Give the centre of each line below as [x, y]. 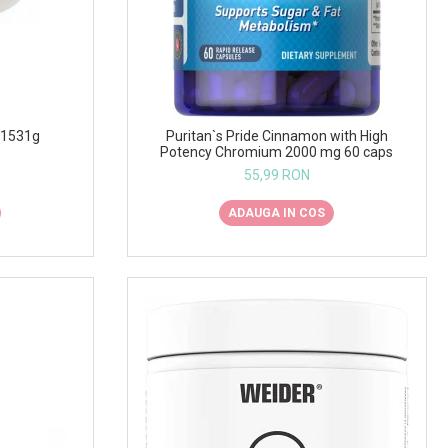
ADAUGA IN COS [277, 212]
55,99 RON [276, 174]
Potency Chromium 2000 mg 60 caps [277, 151]
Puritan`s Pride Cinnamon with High [276, 135]
